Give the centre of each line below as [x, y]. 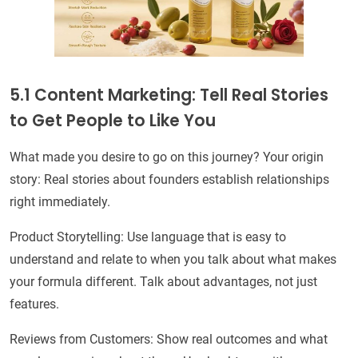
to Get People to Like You [113, 121]
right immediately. [60, 202]
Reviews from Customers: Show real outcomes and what [169, 340]
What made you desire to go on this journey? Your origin [167, 157]
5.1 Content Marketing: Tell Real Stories [169, 95]
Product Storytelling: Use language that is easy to [148, 237]
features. [34, 304]
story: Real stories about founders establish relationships [169, 180]
